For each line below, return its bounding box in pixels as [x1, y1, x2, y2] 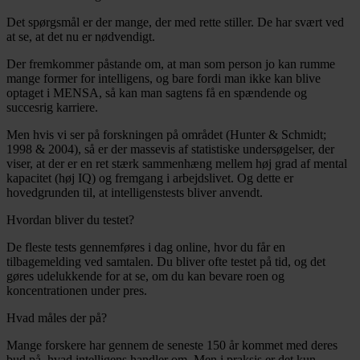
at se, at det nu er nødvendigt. [6, 29, 155, 43]
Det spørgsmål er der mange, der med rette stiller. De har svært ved [6, 14, 344, 29]
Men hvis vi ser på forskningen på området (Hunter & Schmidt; [6, 127, 326, 141]
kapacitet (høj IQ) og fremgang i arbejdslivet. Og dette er [6, 170, 293, 185]
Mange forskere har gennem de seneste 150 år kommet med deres [6, 337, 337, 352]
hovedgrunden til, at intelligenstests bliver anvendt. [6, 185, 263, 199]
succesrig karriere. [6, 100, 98, 114]
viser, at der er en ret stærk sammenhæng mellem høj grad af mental [6, 156, 347, 170]
